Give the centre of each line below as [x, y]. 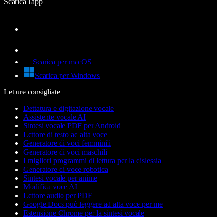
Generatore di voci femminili [67, 143]
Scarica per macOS [62, 62]
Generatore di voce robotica [66, 170]
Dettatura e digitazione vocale [69, 108]
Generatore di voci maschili [65, 152]
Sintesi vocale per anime [60, 178]
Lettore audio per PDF [58, 196]
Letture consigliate [32, 92]
